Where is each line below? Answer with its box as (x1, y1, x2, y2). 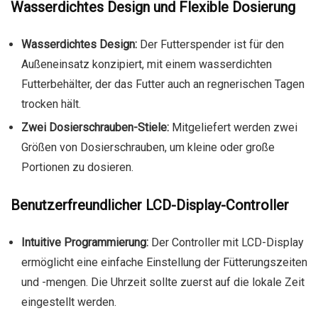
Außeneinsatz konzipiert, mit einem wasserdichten (21, 57, 272, 72)
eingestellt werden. (21, 295, 116, 309)
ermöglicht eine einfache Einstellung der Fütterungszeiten (21, 256, 307, 270)
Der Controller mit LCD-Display (148, 236, 304, 250)
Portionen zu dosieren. (21, 160, 133, 175)
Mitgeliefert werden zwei (169, 121, 297, 135)
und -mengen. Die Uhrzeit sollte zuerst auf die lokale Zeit (21, 275, 305, 290)
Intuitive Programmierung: (21, 236, 148, 250)
